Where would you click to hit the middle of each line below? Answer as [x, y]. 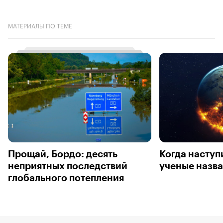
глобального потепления [66, 178]
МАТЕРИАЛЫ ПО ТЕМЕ [40, 25]
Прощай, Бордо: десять [63, 154]
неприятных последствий [68, 166]
